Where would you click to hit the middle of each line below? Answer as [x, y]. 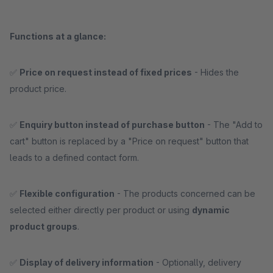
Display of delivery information [87, 262]
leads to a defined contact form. [74, 158]
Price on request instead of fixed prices [106, 72]
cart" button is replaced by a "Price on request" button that [129, 141]
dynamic [211, 210]
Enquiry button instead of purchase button [112, 125]
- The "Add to [234, 125]
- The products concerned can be [185, 193]
